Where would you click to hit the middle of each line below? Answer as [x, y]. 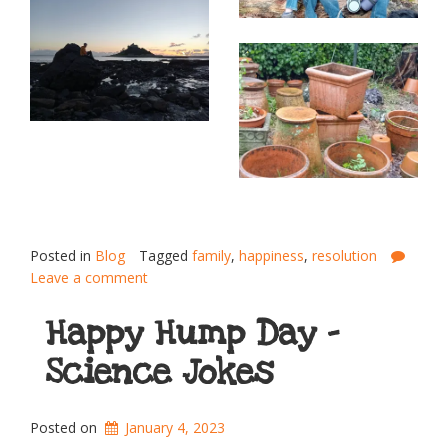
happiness [271, 255]
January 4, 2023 [175, 427]
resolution [344, 255]
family [211, 255]
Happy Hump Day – [192, 333]
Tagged [165, 255]
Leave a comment [89, 277]
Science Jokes [159, 372]
